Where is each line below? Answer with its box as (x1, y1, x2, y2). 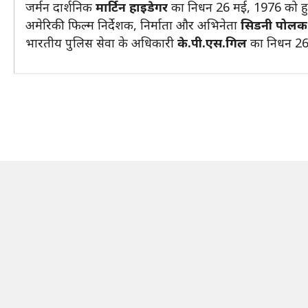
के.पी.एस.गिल (174, 34, 250, 51)
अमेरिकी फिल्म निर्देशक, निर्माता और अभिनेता (25, 16, 241, 33)
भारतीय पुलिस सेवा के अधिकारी (25, 34, 174, 51)
